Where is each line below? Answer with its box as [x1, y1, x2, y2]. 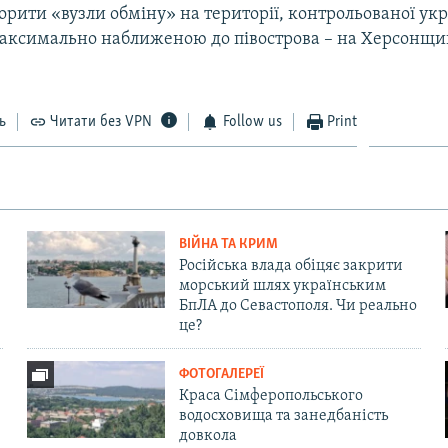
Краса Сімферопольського [178, 387, 363, 404]
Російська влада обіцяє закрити [178, 257, 403, 274]
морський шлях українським [178, 277, 386, 294]
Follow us [222, 113, 282, 130]
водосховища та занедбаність [178, 407, 388, 424]
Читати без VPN [50, 113, 153, 130]
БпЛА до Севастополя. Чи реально [178, 297, 417, 314]
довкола [178, 427, 237, 444]
